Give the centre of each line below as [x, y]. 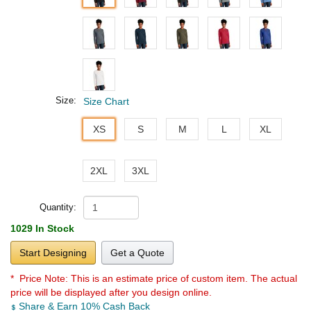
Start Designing [53, 252]
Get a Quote [137, 252]
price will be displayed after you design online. [111, 292]
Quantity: [58, 207]
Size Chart [106, 101]
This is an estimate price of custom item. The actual [184, 278]
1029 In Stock [42, 228]
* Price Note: [41, 278]
